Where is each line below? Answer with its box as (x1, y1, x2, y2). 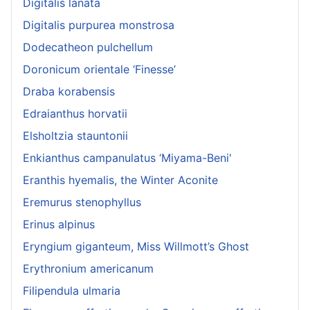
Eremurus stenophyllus (23, 195, 141, 210)
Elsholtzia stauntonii (23, 129, 128, 143)
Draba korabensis (23, 84, 115, 99)
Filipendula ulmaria (23, 284, 120, 298)
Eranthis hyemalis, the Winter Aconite (23, 173, 218, 188)
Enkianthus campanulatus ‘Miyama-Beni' (23, 151, 232, 165)
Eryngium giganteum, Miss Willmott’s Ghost (23, 239, 249, 254)
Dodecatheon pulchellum (23, 40, 153, 55)
